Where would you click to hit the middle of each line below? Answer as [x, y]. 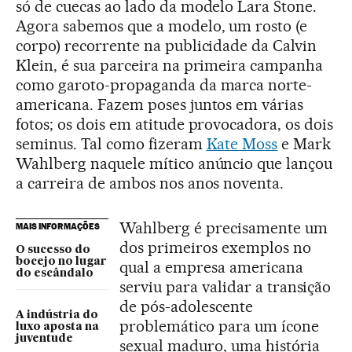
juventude [44, 339]
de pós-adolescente [186, 306]
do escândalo [55, 273]
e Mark [304, 144]
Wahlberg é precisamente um [224, 228]
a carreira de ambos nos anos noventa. [150, 183]
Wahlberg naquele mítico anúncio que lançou [174, 163]
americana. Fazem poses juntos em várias [160, 104]
